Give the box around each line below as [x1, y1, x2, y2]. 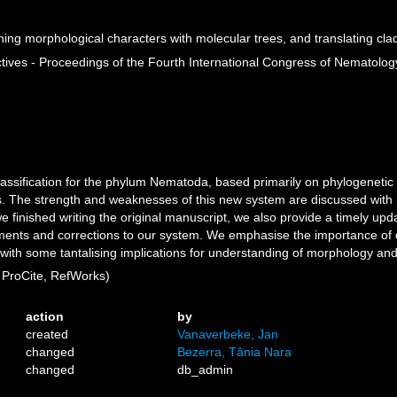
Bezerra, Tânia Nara [177, 345, 292, 359]
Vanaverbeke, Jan [177, 327, 279, 341]
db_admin [177, 362, 234, 377]
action [26, 309, 65, 323]
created [26, 327, 69, 341]
